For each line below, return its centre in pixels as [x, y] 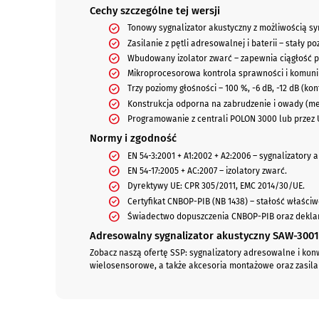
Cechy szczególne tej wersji [155, 10]
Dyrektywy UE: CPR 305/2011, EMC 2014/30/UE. [216, 186]
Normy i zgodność [133, 138]
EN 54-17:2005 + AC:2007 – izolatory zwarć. [207, 171]
